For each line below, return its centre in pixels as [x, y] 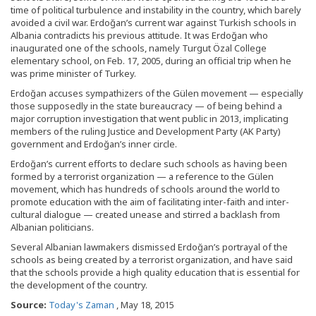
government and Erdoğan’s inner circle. [94, 144]
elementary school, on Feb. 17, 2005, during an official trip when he [151, 61]
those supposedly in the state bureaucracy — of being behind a [146, 106]
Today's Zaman [81, 305]
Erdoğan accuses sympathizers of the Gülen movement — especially [157, 93]
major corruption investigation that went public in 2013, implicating [150, 119]
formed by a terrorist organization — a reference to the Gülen [142, 177]
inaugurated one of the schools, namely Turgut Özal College [139, 48]
